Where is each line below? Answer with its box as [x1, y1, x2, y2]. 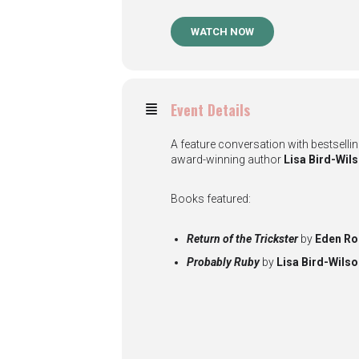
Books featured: [171, 192, 251, 205]
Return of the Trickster [187, 232, 301, 245]
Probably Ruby [187, 256, 262, 268]
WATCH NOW [191, 26, 254, 38]
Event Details [171, 99, 250, 120]
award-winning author [171, 153, 284, 166]
